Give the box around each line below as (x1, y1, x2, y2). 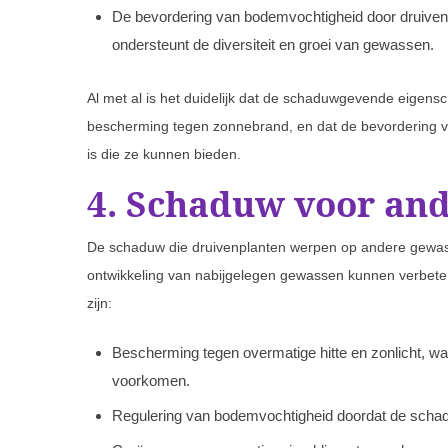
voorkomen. (112, 372, 190, 390)
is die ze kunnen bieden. (87, 146, 241, 163)
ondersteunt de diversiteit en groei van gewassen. (112, 36, 434, 54)
